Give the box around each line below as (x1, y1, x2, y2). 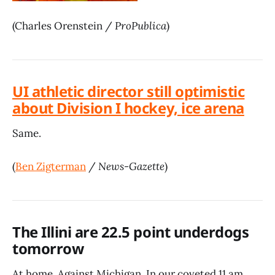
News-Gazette (98, 160, 165, 174)
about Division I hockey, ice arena (12, 98, 244, 118)
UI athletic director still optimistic (12, 82, 245, 102)
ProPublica (115, 19, 166, 33)
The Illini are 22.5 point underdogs (12, 222, 249, 242)
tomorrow (12, 239, 84, 258)
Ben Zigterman (15, 160, 86, 174)
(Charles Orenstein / (12, 19, 115, 33)
